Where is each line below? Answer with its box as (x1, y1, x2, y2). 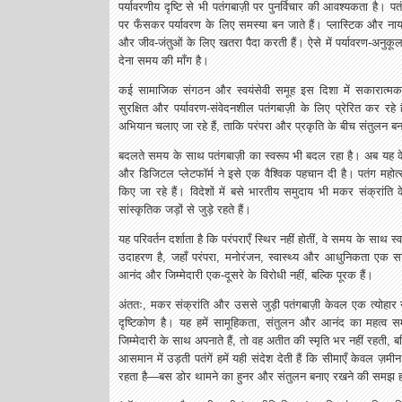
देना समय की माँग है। (118, 54, 209, 67)
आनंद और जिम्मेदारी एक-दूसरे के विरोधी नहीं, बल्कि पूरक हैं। (118, 268, 373, 282)
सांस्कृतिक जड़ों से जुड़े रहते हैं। (118, 203, 251, 216)
